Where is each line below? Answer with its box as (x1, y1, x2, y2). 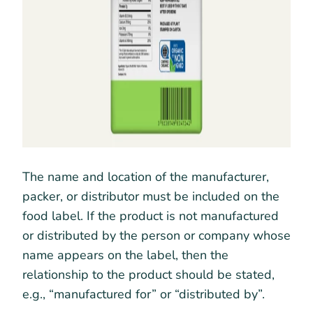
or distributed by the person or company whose (22, 226, 291, 244)
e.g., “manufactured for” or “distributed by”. (22, 285, 265, 303)
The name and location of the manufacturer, (22, 168, 269, 185)
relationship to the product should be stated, (22, 265, 275, 283)
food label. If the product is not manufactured (22, 207, 279, 224)
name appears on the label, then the (22, 246, 228, 263)
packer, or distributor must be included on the (22, 187, 279, 205)
